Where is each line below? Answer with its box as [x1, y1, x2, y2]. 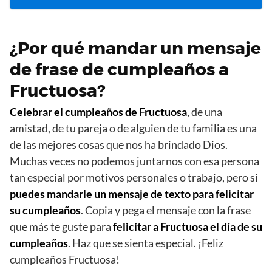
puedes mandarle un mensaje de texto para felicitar [10, 187, 254, 201]
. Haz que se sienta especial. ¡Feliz [68, 236, 223, 250]
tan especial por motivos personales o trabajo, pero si [10, 171, 258, 185]
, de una [187, 105, 222, 119]
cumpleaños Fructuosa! [10, 253, 120, 267]
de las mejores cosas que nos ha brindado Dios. [10, 138, 228, 152]
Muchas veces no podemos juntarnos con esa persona [10, 154, 259, 168]
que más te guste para [10, 220, 113, 234]
